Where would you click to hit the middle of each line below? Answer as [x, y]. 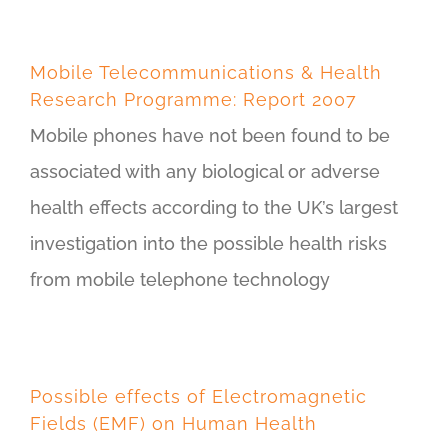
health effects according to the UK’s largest [214, 207]
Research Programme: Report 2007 [193, 99]
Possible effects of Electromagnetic [198, 396]
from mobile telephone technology [180, 279]
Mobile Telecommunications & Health [206, 72]
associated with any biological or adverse [205, 171]
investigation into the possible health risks [208, 243]
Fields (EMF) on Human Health [173, 423]
